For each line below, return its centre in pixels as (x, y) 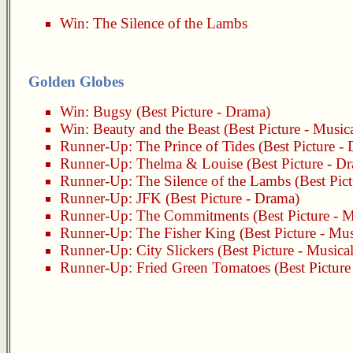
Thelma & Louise (190, 163)
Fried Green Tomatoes (203, 268)
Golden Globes (76, 82)
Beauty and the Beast (156, 129)
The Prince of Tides (195, 146)
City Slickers (175, 250)
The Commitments (193, 216)
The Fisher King (186, 233)
